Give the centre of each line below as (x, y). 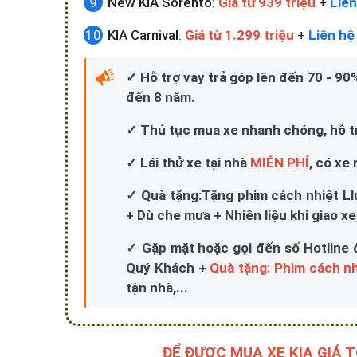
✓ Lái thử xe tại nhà (188, 163)
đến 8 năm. (161, 97)
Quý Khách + (168, 268)
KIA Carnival (143, 35)
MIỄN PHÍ (280, 163)
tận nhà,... (157, 288)
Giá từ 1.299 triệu (239, 35)
